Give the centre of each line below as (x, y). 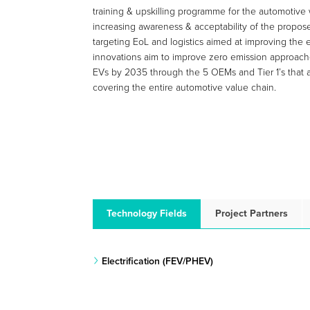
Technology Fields (147, 214)
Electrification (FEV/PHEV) (157, 262)
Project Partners (252, 214)
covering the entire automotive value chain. (185, 87)
